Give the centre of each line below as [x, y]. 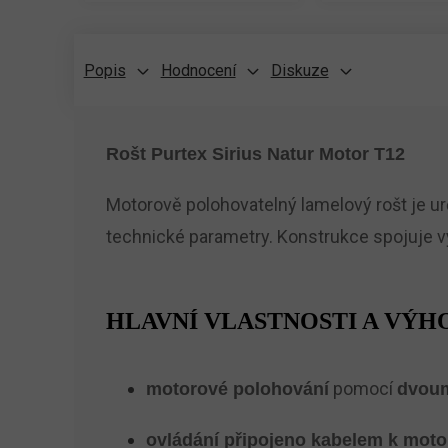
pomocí [362, 388]
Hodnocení [198, 70]
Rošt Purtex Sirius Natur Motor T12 [255, 154]
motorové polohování [237, 389]
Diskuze [299, 70]
